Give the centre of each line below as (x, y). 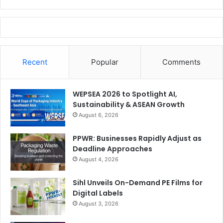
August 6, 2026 (99, 115)
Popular (105, 62)
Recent (35, 62)
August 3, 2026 (99, 204)
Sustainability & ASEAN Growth (129, 105)
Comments (182, 62)
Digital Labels (98, 193)
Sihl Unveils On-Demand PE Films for (138, 183)
